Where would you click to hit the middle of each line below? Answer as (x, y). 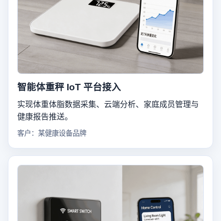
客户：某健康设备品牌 (52, 133)
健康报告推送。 (45, 117)
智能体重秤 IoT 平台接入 (69, 87)
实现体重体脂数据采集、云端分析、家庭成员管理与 (108, 105)
